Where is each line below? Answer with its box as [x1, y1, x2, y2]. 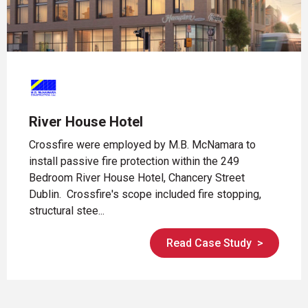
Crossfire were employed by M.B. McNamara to [29, 137, 256, 151]
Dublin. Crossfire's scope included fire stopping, [29, 187, 261, 201]
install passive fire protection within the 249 [29, 154, 239, 168]
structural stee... [29, 203, 104, 217]
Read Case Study [166, 236, 252, 250]
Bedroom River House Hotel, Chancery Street [29, 170, 245, 184]
